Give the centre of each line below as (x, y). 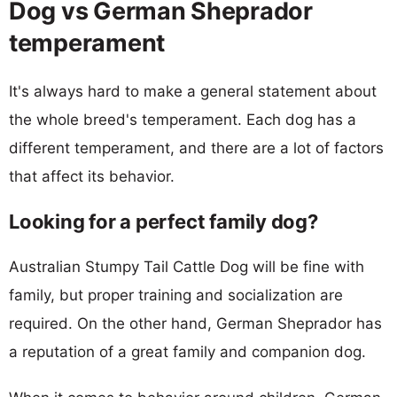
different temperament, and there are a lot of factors (196, 148)
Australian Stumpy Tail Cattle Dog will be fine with (187, 266)
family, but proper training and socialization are (176, 295)
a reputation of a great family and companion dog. (187, 351)
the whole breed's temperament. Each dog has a (183, 119)
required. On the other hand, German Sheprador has (195, 323)
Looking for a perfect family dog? (163, 221)
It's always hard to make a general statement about (193, 91)
